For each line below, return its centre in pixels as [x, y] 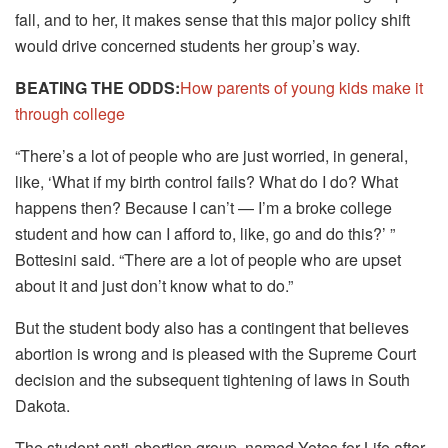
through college [70, 113]
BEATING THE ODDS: [97, 87]
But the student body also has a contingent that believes [212, 327]
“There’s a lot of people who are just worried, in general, [211, 155]
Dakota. [42, 405]
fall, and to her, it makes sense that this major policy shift [212, 19]
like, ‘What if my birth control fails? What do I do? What [206, 181]
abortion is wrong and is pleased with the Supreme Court [215, 353]
